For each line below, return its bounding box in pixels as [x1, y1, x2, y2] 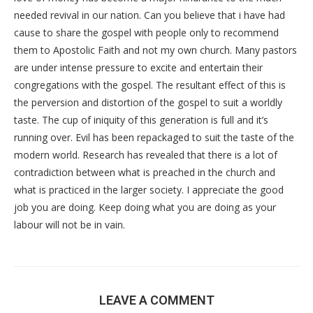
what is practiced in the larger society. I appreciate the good [14, 182, 284, 196]
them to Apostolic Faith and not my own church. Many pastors [14, 43, 297, 57]
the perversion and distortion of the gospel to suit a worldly [14, 95, 282, 109]
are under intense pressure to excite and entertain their [14, 60, 263, 74]
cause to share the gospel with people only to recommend [14, 25, 279, 39]
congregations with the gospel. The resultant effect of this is [14, 78, 286, 92]
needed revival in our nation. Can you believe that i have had [14, 8, 285, 22]
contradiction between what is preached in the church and [14, 165, 275, 179]
